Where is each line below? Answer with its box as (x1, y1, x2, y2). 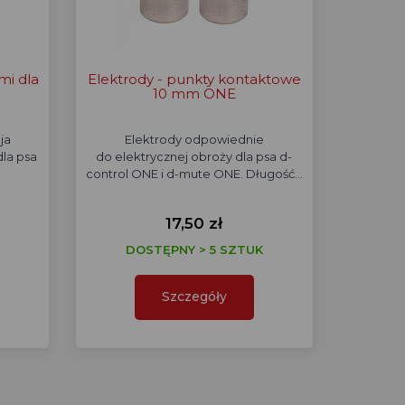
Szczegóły (161, 288, 227, 305)
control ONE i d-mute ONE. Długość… (85, 166, 303, 181)
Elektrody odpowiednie (124, 132, 264, 146)
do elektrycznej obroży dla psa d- (96, 149, 293, 164)
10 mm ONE (152, 85, 236, 102)
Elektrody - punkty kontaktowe (87, 71, 301, 88)
